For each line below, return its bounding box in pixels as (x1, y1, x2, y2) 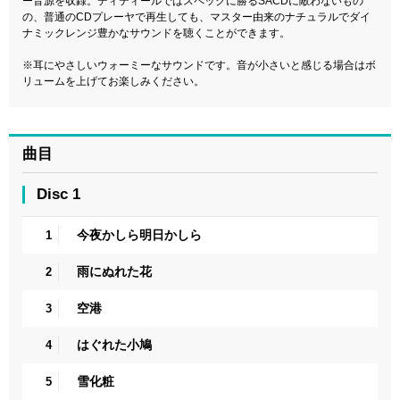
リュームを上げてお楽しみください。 (22, 75, 204, 88)
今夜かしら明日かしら (77, 228, 202, 243)
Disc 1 (37, 186, 80, 204)
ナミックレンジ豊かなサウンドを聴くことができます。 (22, 27, 290, 40)
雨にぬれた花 (77, 264, 152, 279)
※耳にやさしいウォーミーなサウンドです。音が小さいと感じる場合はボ (22, 59, 376, 72)
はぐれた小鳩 (77, 337, 152, 353)
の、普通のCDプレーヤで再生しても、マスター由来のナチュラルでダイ (22, 11, 371, 24)
